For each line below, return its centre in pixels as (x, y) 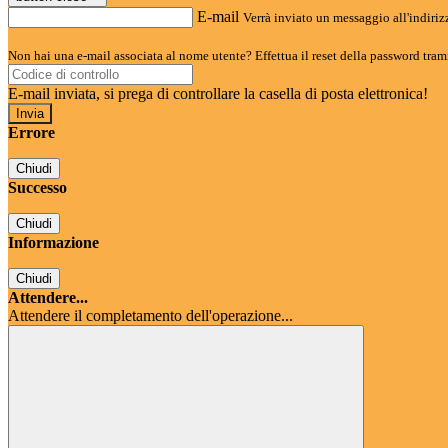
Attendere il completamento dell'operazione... (150, 316)
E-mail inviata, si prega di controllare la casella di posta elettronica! (218, 94)
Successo (37, 188)
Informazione (53, 243)
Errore (31, 133)
